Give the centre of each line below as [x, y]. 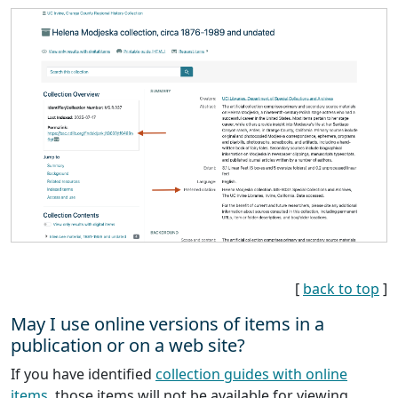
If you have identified [83, 374]
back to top [341, 288]
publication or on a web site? [128, 345]
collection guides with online [251, 374]
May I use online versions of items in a [167, 323]
